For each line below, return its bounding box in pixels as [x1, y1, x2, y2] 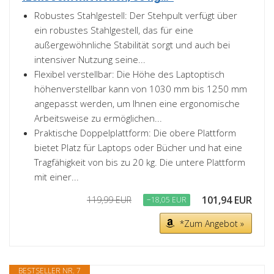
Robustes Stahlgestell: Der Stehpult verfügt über [34, 9, 237, 21]
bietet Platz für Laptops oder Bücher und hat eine [34, 141, 242, 154]
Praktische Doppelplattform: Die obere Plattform [34, 127, 236, 139]
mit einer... [34, 171, 79, 183]
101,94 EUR [202, 193, 252, 207]
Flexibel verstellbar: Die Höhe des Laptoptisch [34, 68, 224, 80]
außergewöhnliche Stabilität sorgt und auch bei [34, 39, 230, 51]
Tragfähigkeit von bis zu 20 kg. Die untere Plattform [34, 156, 245, 168]
